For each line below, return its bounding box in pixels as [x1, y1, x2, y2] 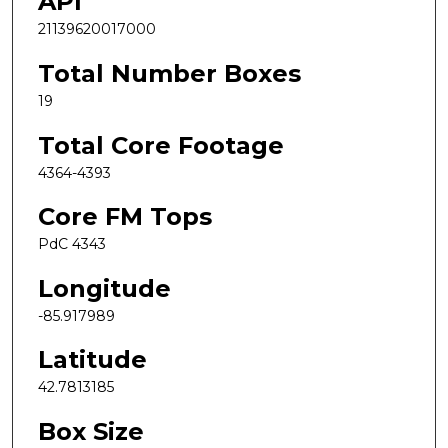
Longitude [38, 273, 171, 303]
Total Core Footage [38, 130, 284, 160]
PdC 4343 [38, 235, 106, 254]
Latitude [38, 345, 147, 375]
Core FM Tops [38, 202, 212, 232]
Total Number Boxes [38, 58, 301, 88]
